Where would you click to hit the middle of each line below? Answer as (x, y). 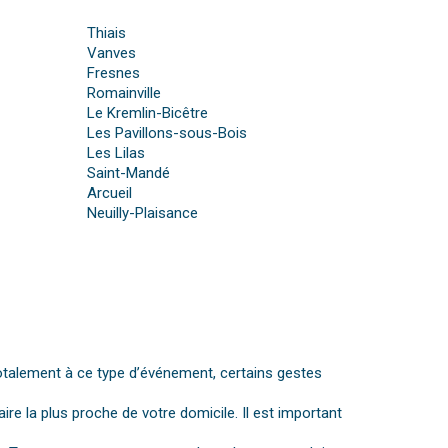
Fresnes (114, 73)
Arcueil (110, 193)
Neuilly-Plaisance (143, 213)
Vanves (112, 53)
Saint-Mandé (129, 173)
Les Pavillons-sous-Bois (167, 133)
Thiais (107, 33)
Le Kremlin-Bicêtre (148, 113)
